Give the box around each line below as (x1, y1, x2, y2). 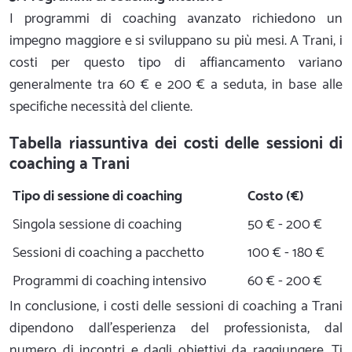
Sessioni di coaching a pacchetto (13, 240, 204, 265)
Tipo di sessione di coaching (13, 184, 182, 208)
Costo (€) (247, 184, 304, 208)
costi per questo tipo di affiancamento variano (9, 50, 343, 75)
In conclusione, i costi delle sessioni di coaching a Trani (9, 294, 343, 318)
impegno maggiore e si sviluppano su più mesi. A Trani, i (9, 28, 343, 53)
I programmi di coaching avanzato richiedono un (9, 6, 343, 31)
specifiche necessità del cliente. (9, 94, 192, 119)
